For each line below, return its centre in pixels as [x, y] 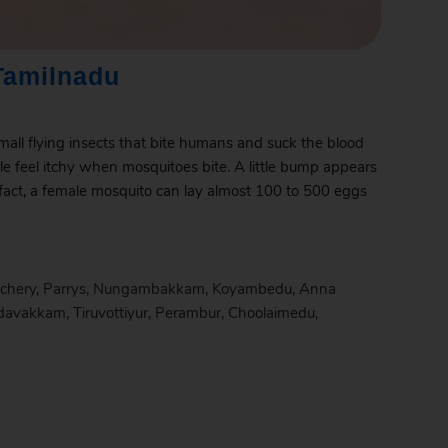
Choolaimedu [271, 312]
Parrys [64, 288]
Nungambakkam [148, 288]
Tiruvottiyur [110, 312]
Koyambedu [251, 288]
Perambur [187, 312]
